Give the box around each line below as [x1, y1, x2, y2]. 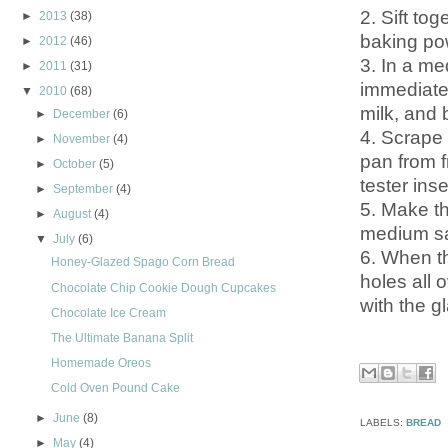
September [53, 182, 114, 197]
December [53, 107, 111, 122]
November [53, 132, 111, 147]
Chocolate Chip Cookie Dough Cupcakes [51, 280, 277, 295]
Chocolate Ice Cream [51, 305, 167, 320]
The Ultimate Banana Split [51, 330, 194, 345]
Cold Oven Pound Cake [51, 380, 181, 395]
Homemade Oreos [51, 355, 152, 370]
